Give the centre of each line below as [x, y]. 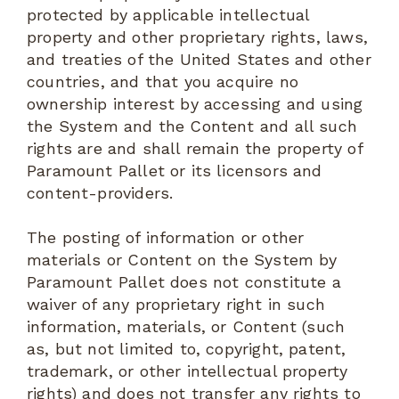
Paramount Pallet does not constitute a [184, 282]
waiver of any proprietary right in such [176, 305]
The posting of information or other [166, 238]
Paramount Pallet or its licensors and [175, 170]
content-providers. [100, 192]
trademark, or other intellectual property [187, 371]
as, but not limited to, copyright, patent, [187, 349]
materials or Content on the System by [182, 260]
